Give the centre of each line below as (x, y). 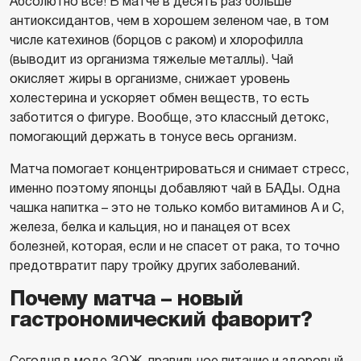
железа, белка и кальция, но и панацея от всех (150, 227)
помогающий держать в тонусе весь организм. (153, 137)
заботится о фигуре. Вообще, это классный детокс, (169, 117)
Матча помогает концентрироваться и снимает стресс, (179, 169)
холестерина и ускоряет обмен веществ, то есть (160, 98)
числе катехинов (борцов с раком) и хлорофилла (156, 40)
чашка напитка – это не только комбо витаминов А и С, (177, 207)
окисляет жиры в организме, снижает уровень (150, 79)
